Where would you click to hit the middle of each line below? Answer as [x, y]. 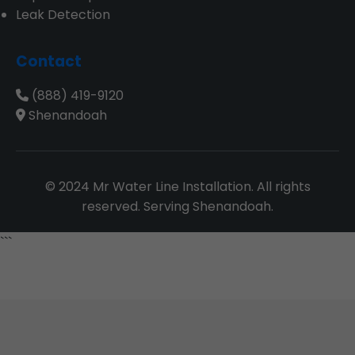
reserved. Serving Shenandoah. [177, 206]
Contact [49, 61]
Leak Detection [63, 15]
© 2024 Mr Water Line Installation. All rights [177, 187]
